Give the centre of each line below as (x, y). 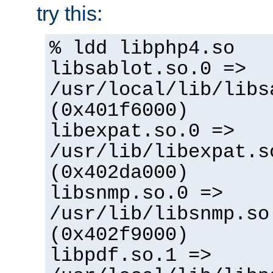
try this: (69, 13)
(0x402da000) (119, 173)
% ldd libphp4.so (142, 48)
